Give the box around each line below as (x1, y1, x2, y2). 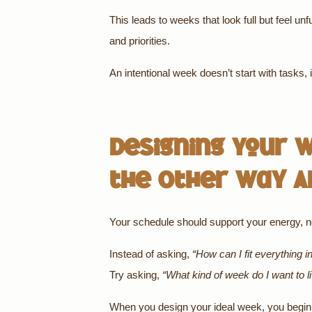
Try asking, (109, 269, 162, 281)
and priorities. (109, 35, 170, 47)
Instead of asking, (109, 248, 192, 260)
